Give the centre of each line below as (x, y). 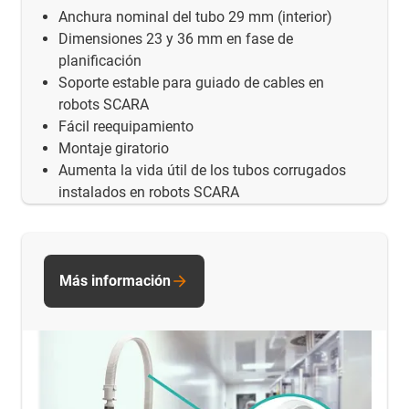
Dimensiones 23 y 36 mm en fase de (176, 38)
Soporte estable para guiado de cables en (191, 82)
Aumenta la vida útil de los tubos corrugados (202, 170)
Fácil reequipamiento (126, 126)
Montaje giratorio (114, 148)
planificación (100, 60)
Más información (115, 280)
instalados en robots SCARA (149, 192)
